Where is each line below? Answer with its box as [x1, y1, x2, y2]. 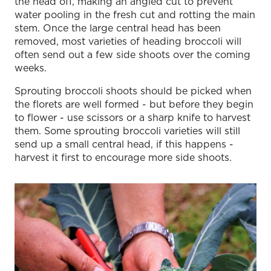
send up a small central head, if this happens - [15, 137, 233, 151]
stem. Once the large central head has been [15, 21, 221, 34]
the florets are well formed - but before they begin [15, 97, 253, 111]
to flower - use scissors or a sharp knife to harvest [15, 110, 250, 124]
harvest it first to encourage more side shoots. [15, 150, 232, 164]
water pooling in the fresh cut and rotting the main [15, 7, 255, 21]
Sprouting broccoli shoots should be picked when [15, 83, 252, 97]
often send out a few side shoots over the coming [15, 47, 250, 61]
